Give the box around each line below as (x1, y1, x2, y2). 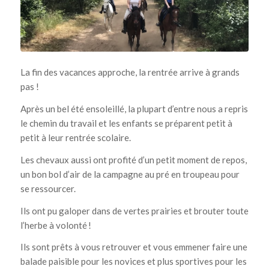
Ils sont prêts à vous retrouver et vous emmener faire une (20, 241, 247, 253)
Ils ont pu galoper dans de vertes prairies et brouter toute (20, 205, 249, 216)
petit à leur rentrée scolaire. (20, 132, 133, 144)
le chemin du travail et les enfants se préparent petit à (20, 118, 232, 129)
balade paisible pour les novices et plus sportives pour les (20, 256, 247, 267)
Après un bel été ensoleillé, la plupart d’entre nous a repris (20, 103, 248, 115)
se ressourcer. (20, 183, 76, 194)
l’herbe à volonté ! (20, 219, 91, 231)
